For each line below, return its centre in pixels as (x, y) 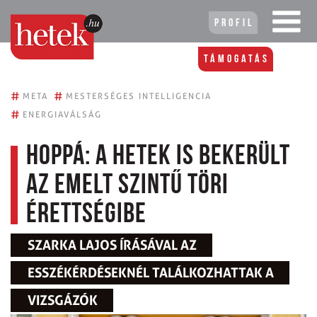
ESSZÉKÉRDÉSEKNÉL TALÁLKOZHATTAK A (151, 273)
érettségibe (86, 215)
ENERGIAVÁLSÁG (62, 114)
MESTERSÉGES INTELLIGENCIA (139, 96)
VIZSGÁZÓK (63, 300)
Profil (234, 23)
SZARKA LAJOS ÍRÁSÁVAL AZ (112, 245)
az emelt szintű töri (127, 186)
